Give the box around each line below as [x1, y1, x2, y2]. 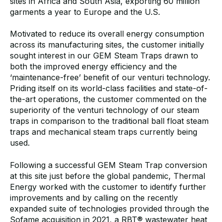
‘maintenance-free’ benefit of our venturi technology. [10, 72, 210, 83]
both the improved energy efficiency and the [10, 61, 177, 72]
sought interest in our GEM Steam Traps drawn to [10, 51, 198, 61]
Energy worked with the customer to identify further [10, 181, 206, 192]
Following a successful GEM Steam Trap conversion [10, 160, 207, 170]
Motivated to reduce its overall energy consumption [10, 29, 204, 39]
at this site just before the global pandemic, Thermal [10, 170, 205, 181]
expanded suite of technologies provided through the [10, 203, 209, 214]
